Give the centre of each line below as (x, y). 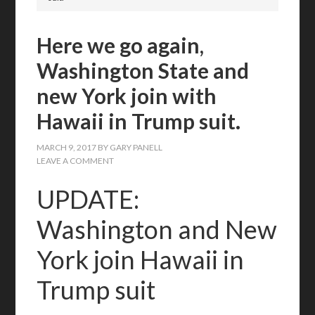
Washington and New (157, 229)
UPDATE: (88, 199)
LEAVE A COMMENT (76, 161)
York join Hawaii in (141, 259)
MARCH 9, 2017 (67, 147)
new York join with (127, 96)
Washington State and (143, 70)
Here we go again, (121, 45)
